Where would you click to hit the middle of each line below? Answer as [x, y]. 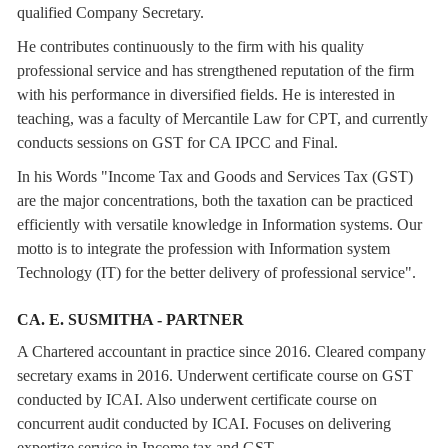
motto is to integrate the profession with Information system [203, 248]
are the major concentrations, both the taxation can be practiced [215, 200]
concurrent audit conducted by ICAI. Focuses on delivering [204, 423]
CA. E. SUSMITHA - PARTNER [130, 319]
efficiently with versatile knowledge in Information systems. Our [219, 224]
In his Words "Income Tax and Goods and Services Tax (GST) [215, 176]
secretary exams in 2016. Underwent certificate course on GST [215, 375]
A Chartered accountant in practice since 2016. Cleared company [221, 351]
